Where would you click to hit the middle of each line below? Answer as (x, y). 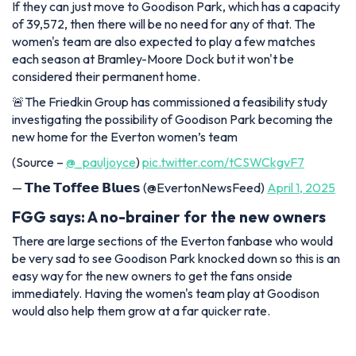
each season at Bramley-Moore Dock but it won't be (153, 58)
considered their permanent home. (106, 76)
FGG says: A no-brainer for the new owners (169, 217)
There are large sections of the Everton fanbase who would (172, 241)
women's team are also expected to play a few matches (164, 41)
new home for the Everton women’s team (125, 136)
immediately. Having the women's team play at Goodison (166, 294)
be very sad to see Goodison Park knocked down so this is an (176, 259)
